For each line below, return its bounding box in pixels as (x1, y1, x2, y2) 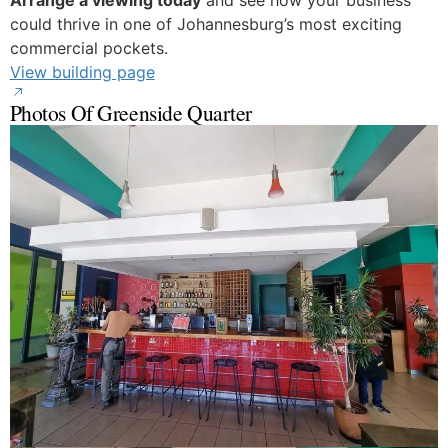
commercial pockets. (9, 38, 168, 59)
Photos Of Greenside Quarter (9, 98, 252, 128)
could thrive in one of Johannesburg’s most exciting (9, 14, 402, 35)
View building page (9, 62, 155, 83)
